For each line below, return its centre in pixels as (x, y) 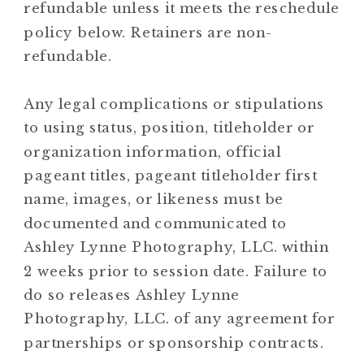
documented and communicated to (155, 223)
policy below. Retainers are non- (149, 32)
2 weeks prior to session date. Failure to (175, 271)
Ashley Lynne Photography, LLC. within (176, 247)
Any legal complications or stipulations (174, 104)
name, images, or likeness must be (154, 199)
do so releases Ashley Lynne (132, 295)
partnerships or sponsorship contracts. (176, 343)
